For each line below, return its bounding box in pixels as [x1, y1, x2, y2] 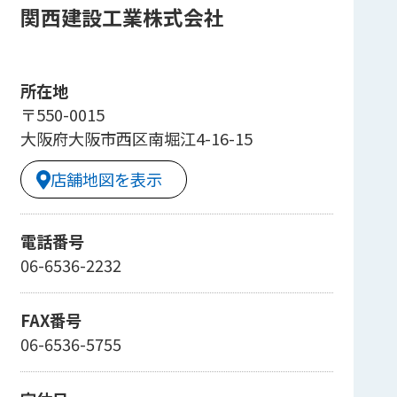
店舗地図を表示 [50, 167, 162, 191]
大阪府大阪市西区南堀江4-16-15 [19, 126, 253, 150]
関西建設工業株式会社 [19, 3, 224, 33]
